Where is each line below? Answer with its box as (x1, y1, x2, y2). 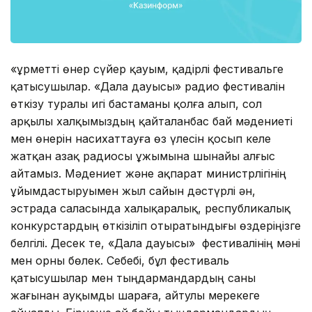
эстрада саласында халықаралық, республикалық (10, 201, 290, 215)
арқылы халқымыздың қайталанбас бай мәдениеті (10, 114, 292, 128)
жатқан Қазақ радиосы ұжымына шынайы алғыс (10, 148, 275, 163)
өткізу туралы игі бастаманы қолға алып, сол (10, 96, 262, 111)
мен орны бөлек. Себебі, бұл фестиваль (10, 253, 229, 267)
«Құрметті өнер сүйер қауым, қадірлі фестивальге (10, 61, 283, 76)
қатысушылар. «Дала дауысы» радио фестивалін (10, 79, 285, 93)
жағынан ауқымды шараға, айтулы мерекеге (10, 288, 260, 302)
